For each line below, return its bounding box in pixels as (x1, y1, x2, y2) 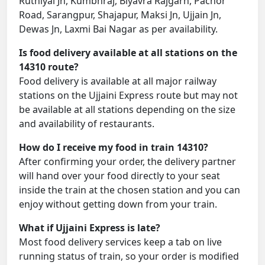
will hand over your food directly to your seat (19, 169, 220, 183)
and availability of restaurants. (19, 117, 154, 131)
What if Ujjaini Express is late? (19, 221, 160, 235)
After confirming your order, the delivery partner (19, 155, 236, 169)
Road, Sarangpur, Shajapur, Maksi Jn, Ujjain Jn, (19, 8, 221, 22)
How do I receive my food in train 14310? (19, 141, 208, 154)
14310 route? (19, 60, 79, 74)
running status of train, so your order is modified (19, 250, 239, 263)
